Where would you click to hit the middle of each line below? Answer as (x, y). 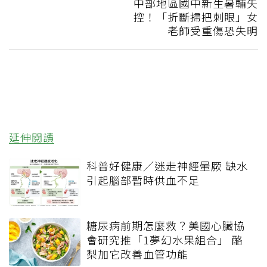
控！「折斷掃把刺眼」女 (196, 17)
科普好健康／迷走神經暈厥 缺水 (167, 166)
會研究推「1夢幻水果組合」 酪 (165, 240)
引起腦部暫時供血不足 (143, 180)
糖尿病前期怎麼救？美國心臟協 (166, 226)
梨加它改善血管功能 (137, 254)
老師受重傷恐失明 (213, 31)
